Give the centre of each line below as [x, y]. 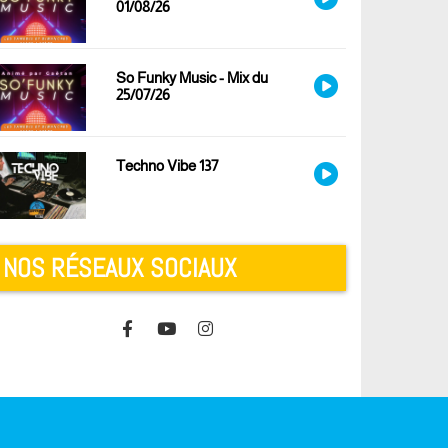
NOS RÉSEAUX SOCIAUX [120, 268]
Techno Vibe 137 [166, 165]
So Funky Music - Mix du [191, 78]
